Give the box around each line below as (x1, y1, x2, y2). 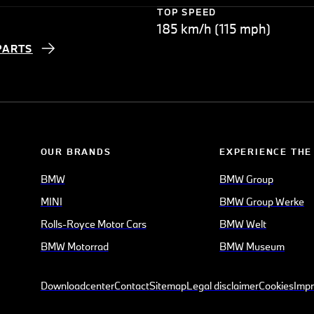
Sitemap (149, 279, 186, 293)
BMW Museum (219, 240, 285, 254)
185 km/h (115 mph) (157, 20, 271, 38)
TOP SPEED (157, 6, 217, 18)
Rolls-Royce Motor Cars (40, 217, 146, 231)
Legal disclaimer (186, 279, 259, 293)
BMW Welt (219, 217, 267, 231)
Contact (114, 279, 149, 293)
